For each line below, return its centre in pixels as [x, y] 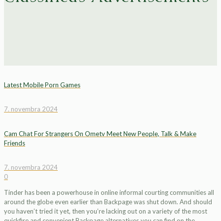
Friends [15, 143]
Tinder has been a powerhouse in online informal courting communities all [109, 192]
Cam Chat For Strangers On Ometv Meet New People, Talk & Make [100, 133]
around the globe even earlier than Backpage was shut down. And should [108, 202]
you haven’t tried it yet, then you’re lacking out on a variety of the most [106, 211]
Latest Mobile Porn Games [42, 85]
